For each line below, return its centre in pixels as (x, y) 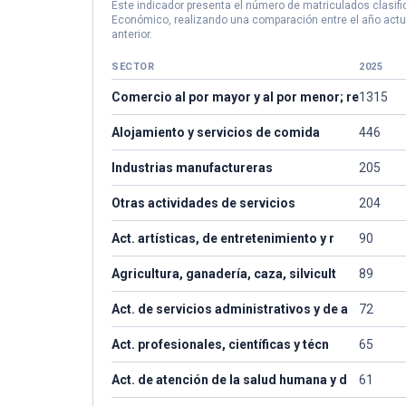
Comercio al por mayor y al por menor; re (235, 97)
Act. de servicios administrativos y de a (230, 309)
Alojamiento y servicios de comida (216, 132)
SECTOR (133, 67)
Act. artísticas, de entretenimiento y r (223, 238)
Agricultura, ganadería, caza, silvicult (224, 274)
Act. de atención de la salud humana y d (229, 380)
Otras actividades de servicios (203, 203)
